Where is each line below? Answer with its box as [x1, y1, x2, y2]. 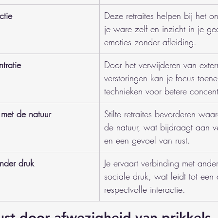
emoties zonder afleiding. [104, 36, 197, 48]
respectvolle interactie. [104, 183, 185, 195]
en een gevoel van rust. [104, 134, 190, 146]
